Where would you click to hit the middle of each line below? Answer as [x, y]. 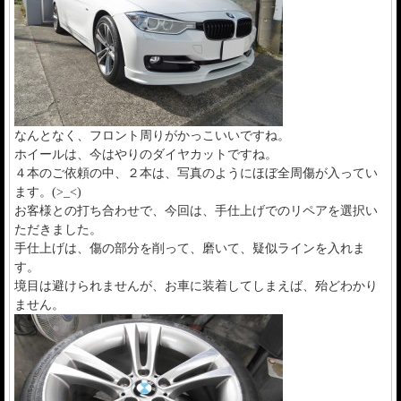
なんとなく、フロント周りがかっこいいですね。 [152, 135]
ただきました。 [58, 229]
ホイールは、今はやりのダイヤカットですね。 [146, 154]
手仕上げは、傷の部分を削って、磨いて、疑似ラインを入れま [190, 248]
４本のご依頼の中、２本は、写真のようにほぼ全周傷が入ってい [196, 173]
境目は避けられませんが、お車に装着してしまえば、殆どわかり [196, 286]
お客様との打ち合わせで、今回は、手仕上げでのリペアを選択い [196, 210]
